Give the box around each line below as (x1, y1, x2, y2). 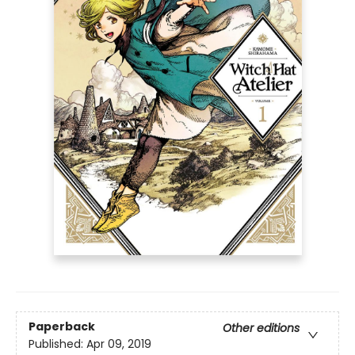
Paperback (29, 318, 95, 334)
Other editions (223, 319, 300, 336)
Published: (29, 335, 86, 352)
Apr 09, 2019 (86, 335, 151, 352)
